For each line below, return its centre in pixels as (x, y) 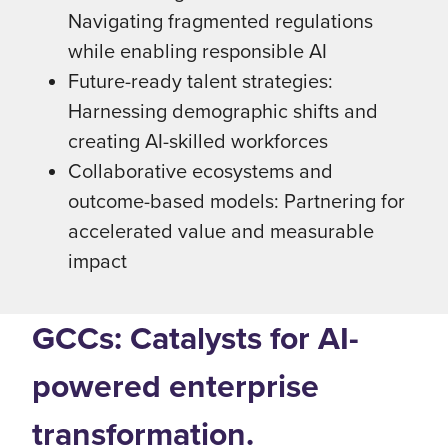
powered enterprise (175, 386)
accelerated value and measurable (221, 230)
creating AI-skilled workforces (198, 140)
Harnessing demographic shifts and (223, 110)
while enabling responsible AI (197, 50)
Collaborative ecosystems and (200, 170)
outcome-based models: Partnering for (236, 200)
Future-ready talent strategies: (200, 80)
